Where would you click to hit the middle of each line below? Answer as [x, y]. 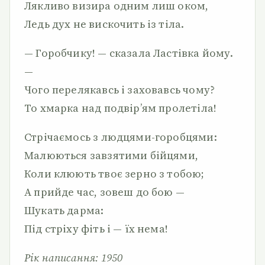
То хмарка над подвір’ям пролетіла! [121, 108]
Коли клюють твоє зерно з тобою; [114, 174]
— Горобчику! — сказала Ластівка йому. [129, 53]
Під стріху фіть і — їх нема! [96, 229]
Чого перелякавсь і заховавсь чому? [120, 90]
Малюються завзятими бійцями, [112, 155]
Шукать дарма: [64, 210]
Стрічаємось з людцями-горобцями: [121, 137]
